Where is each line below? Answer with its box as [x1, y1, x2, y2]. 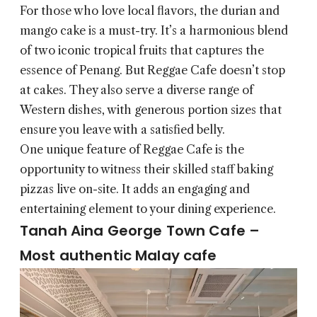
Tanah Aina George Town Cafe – [20, 221, 260, 241]
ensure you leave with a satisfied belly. [20, 122, 225, 137]
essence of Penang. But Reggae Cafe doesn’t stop [20, 63, 285, 78]
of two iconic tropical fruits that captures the [20, 43, 264, 58]
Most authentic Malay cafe [20, 246, 217, 266]
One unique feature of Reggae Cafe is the [20, 142, 244, 157]
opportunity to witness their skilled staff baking [20, 162, 273, 177]
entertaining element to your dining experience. [20, 202, 276, 217]
